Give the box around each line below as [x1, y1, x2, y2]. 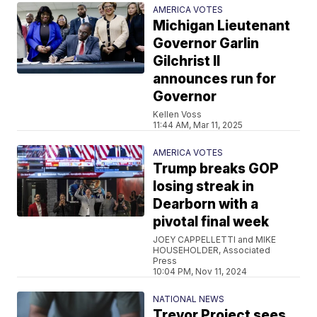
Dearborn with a [153, 195, 259, 212]
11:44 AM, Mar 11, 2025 [153, 119, 243, 130]
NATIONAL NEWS [153, 293, 225, 304]
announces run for [153, 70, 277, 87]
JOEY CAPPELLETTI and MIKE [153, 234, 277, 245]
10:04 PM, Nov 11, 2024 [153, 265, 248, 277]
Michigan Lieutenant [153, 17, 291, 34]
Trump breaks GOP [153, 160, 279, 177]
